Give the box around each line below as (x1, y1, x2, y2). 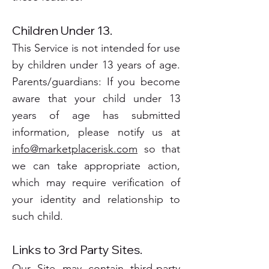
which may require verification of (12, 176, 180, 189)
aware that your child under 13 (12, 92, 180, 105)
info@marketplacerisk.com (12, 142, 138, 156)
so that (138, 142, 180, 156)
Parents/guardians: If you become (12, 75, 180, 88)
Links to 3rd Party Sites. (12, 242, 142, 257)
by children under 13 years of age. (12, 58, 180, 71)
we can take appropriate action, (12, 159, 180, 172)
